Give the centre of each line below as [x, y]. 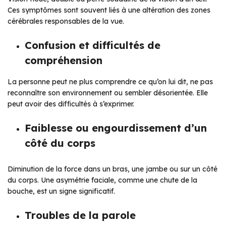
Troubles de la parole [80, 215]
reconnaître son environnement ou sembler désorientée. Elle [108, 93]
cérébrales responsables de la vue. [66, 21]
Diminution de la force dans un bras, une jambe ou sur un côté [112, 169]
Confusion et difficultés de [93, 45]
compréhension [64, 61]
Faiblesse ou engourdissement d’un [116, 128]
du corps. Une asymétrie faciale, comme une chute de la [102, 180]
